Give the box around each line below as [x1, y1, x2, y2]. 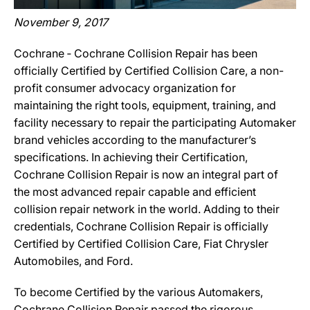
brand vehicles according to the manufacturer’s [14, 133, 256, 147]
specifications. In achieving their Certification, [14, 150, 248, 164]
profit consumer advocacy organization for [14, 81, 236, 95]
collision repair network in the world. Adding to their [14, 202, 280, 216]
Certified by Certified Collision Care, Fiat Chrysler [14, 237, 268, 250]
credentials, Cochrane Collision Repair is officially [14, 219, 268, 233]
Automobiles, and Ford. [14, 254, 133, 268]
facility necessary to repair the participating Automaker [14, 116, 296, 129]
